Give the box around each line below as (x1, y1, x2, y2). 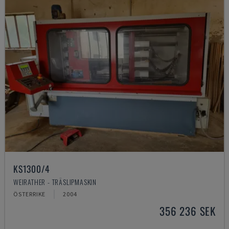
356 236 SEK (159, 203, 216, 219)
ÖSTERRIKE (13, 190, 46, 198)
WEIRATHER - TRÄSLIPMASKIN (13, 176, 97, 187)
